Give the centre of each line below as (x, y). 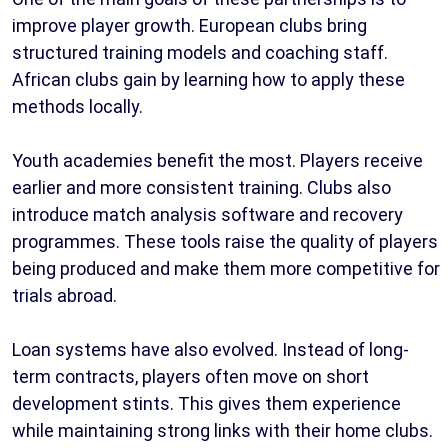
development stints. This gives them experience (206, 404)
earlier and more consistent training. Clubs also (201, 188)
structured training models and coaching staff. (200, 53)
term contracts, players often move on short (190, 377)
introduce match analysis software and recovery (207, 215)
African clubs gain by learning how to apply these (208, 80)
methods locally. (77, 107)
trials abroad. (64, 296)
